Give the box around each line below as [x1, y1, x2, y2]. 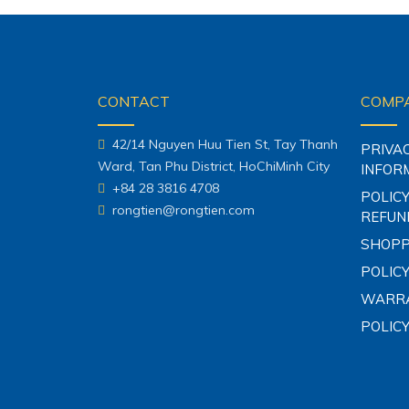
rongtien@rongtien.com [105, 202, 255, 219]
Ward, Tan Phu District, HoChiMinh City [98, 158, 330, 175]
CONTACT [98, 92, 170, 111]
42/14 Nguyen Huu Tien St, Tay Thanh [105, 136, 338, 153]
